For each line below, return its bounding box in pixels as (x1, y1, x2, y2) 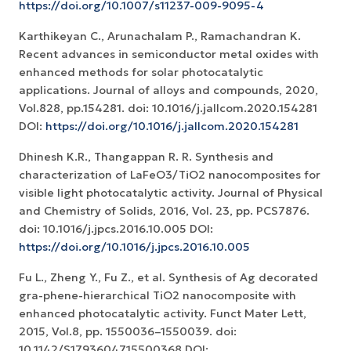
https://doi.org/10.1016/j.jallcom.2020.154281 (45, 119, 299, 134)
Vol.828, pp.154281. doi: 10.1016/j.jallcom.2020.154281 (19, 101, 317, 116)
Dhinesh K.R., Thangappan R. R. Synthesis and (19, 150, 273, 165)
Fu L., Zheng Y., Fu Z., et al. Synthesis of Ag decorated (19, 270, 318, 285)
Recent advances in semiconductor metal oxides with (19, 47, 319, 62)
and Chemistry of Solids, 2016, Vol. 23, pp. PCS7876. (19, 204, 309, 219)
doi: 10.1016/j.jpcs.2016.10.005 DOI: (19, 222, 213, 237)
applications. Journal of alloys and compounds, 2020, (19, 83, 318, 98)
